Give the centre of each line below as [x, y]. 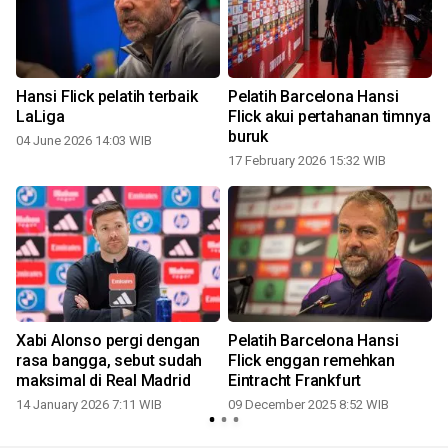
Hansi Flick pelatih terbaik [107, 96]
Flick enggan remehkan [311, 360]
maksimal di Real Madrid [103, 380]
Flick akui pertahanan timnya [329, 116]
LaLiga [40, 116]
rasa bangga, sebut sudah [109, 360]
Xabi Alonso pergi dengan [108, 340]
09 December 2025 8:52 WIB [308, 404]
